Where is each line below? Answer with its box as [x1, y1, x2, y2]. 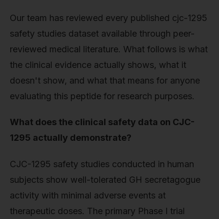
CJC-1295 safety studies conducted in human [10, 158, 194, 169]
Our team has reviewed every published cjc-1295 [10, 12, 207, 23]
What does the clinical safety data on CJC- [10, 117, 195, 128]
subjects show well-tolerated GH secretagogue [10, 174, 200, 185]
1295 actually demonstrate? [10, 132, 131, 143]
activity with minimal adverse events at [10, 190, 166, 200]
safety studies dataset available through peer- [10, 28, 195, 39]
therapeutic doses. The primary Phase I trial [10, 205, 185, 216]
